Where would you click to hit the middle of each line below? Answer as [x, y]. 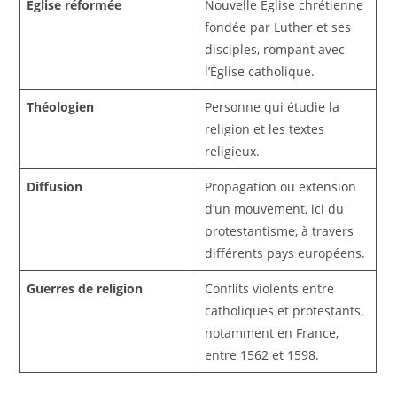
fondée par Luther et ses [278, 27]
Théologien [61, 106]
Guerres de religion [85, 288]
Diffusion [55, 186]
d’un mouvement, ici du [275, 208]
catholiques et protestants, [284, 310]
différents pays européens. [285, 253]
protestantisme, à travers [280, 230]
